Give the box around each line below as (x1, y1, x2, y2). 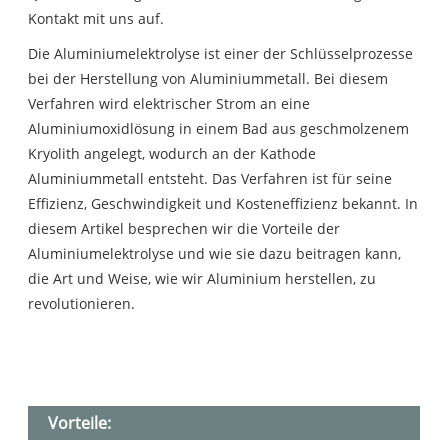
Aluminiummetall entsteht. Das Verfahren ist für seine (28, 169, 393, 189)
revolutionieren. (28, 294, 136, 314)
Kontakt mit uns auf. (28, 9, 165, 29)
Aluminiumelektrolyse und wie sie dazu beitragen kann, (28, 244, 402, 264)
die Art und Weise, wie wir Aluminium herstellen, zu (28, 269, 377, 289)
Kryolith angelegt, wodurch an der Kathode (28, 144, 317, 164)
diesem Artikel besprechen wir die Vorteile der (28, 219, 341, 239)
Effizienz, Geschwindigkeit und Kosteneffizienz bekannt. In (28, 194, 419, 214)
